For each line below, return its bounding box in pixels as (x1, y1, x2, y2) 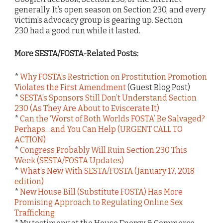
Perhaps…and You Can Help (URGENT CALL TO (14, 124, 183, 134)
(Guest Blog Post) (126, 82, 190, 92)
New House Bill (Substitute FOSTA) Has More (20, 187, 183, 197)
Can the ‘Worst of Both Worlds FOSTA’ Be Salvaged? (20, 113, 205, 123)
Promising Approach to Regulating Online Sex (14, 197, 183, 207)
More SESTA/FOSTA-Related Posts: (14, 49, 138, 59)
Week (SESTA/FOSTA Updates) (14, 155, 124, 165)
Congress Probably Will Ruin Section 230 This (20, 145, 187, 155)
